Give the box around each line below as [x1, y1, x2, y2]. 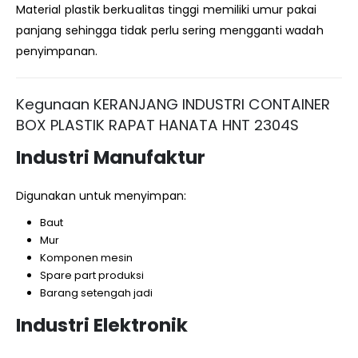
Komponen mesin [39, 250, 133, 266]
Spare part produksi [39, 268, 144, 284]
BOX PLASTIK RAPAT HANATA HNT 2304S [16, 115, 299, 136]
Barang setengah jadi [39, 285, 153, 301]
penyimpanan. [16, 42, 97, 59]
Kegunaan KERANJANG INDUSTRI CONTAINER [16, 94, 330, 115]
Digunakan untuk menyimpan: [16, 188, 186, 205]
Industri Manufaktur [16, 145, 205, 171]
